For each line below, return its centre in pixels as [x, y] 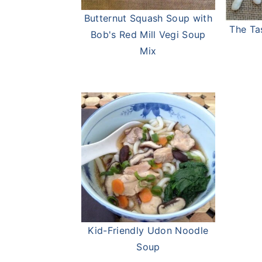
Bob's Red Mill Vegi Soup [148, 35]
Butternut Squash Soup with [148, 18]
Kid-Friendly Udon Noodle [148, 231]
